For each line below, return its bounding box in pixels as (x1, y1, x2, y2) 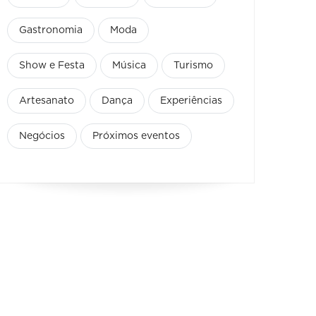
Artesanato (19, 95, 74, 106)
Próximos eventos (92, 130, 180, 141)
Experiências (160, 95, 222, 106)
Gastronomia (19, 25, 83, 35)
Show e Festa (19, 60, 85, 71)
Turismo (174, 60, 213, 71)
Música (112, 60, 146, 71)
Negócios (19, 130, 65, 141)
